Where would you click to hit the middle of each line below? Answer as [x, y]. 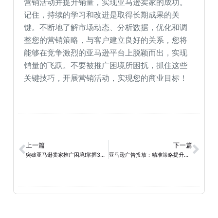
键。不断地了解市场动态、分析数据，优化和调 [106, 27]
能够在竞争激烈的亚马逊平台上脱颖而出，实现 [106, 53]
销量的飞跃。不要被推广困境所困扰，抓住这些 [106, 65]
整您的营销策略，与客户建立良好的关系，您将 [106, 40]
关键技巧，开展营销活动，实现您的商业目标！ [106, 78]
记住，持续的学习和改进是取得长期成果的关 [102, 15]
